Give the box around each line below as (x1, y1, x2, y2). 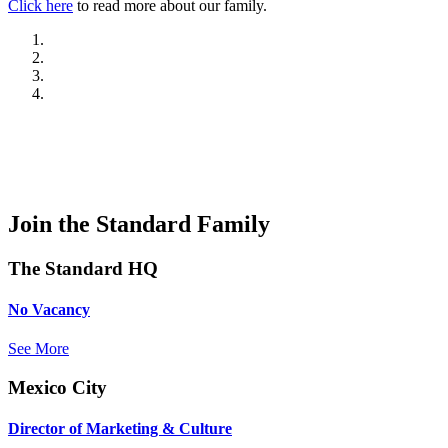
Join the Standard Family (8, 210, 270, 237)
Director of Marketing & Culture (8, 420, 232, 438)
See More (8, 340, 69, 358)
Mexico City (8, 376, 107, 398)
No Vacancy (8, 300, 90, 318)
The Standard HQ (8, 257, 158, 279)
